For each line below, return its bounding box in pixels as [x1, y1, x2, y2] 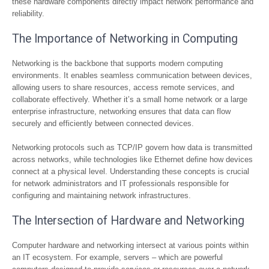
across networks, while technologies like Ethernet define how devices [12, 155, 253, 164]
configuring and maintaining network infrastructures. [12, 191, 191, 200]
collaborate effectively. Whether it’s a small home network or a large [12, 95, 247, 104]
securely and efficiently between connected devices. [12, 119, 194, 128]
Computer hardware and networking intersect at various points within [12, 241, 249, 250]
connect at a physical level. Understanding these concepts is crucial [12, 167, 249, 176]
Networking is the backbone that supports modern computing [12, 59, 223, 68]
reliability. [12, 9, 44, 18]
